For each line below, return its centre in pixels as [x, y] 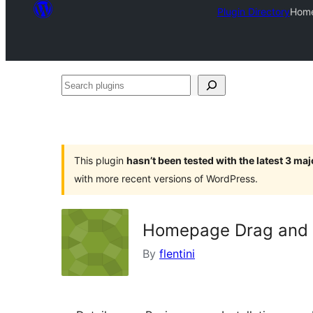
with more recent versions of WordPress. [166, 179]
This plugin [100, 160]
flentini [177, 254]
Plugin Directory [253, 11]
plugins [80, 105]
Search [79, 85]
